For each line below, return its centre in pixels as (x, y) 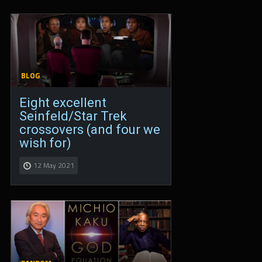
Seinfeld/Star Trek (73, 116)
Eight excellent (63, 103)
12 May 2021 (54, 166)
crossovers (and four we (90, 130)
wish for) (45, 143)
